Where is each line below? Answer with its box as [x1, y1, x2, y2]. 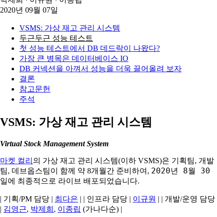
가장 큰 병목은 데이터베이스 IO [19, 54, 128, 62]
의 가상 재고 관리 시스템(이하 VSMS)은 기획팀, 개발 [33, 156, 214, 165]
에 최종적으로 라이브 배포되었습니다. [8, 176, 139, 185]
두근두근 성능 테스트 [19, 33, 93, 42]
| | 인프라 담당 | [78, 194, 133, 203]
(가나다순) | [81, 204, 122, 213]
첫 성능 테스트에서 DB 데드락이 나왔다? [19, 44, 160, 52]
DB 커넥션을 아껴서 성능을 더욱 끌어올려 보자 [19, 64, 182, 73]
